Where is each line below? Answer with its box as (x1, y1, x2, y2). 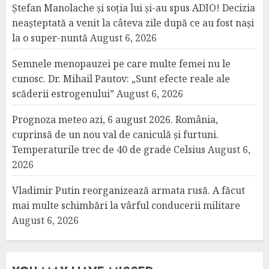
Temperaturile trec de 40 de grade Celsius (12, 143, 205, 156)
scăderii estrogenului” (12, 87, 114, 100)
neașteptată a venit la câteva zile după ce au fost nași (12, 16, 254, 29)
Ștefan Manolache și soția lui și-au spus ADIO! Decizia (12, 1, 255, 14)
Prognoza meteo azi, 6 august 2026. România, (12, 113, 218, 126)
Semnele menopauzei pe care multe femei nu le (12, 57, 231, 70)
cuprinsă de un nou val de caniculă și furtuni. (12, 128, 219, 141)
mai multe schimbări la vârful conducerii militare (12, 199, 240, 212)
